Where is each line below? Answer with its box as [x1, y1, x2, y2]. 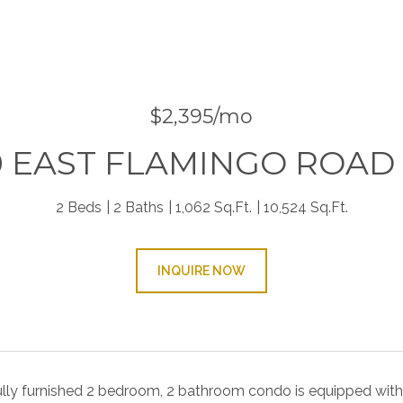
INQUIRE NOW [157, 264, 246, 278]
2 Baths [112, 199, 164, 216]
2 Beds [55, 199, 102, 216]
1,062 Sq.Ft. [175, 199, 252, 216]
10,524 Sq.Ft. [263, 199, 348, 216]
